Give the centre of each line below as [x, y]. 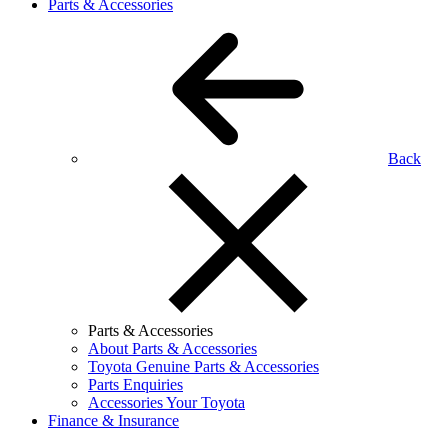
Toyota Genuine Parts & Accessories [203, 366]
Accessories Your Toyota [166, 402]
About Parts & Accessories [172, 348]
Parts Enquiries [135, 384]
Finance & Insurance [113, 420]
